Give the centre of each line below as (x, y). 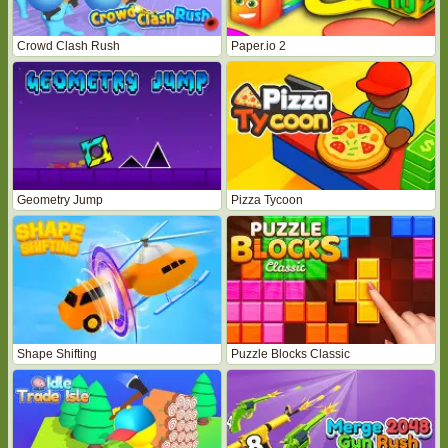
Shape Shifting (57, 353)
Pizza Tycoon (267, 199)
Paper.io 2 (258, 45)
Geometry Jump (60, 199)
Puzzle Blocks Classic (290, 353)
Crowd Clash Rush (68, 45)
